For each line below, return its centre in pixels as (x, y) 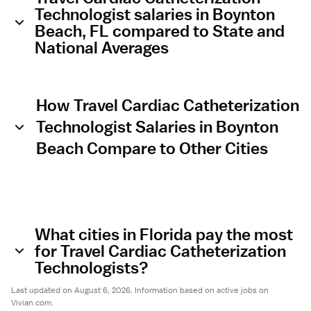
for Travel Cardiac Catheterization (160, 251)
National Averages (102, 47)
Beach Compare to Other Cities (152, 148)
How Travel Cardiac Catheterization (168, 105)
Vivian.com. (32, 303)
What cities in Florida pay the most (164, 234)
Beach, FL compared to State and (160, 31)
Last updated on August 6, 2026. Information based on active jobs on (140, 290)
